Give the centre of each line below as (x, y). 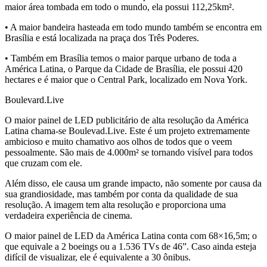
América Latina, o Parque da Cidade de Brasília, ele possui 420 (124, 69)
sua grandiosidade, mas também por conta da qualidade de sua (121, 194)
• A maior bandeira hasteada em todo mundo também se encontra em (133, 27)
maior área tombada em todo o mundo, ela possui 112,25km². (119, 7)
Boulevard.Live (34, 100)
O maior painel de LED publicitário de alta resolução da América (127, 120)
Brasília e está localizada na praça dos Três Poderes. (102, 38)
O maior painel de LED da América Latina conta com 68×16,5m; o (131, 236)
